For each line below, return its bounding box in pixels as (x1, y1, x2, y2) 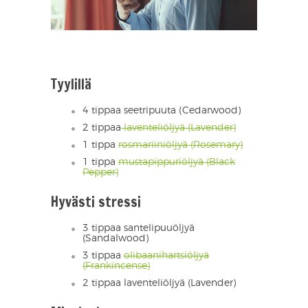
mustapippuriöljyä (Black (118, 157, 235, 168)
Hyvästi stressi (51, 192, 141, 212)
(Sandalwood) (82, 234, 148, 244)
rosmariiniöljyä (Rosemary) (118, 140, 243, 151)
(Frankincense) (82, 261, 150, 272)
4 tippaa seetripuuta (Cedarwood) (82, 106, 241, 116)
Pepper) (82, 168, 118, 178)
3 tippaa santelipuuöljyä (82, 223, 195, 234)
